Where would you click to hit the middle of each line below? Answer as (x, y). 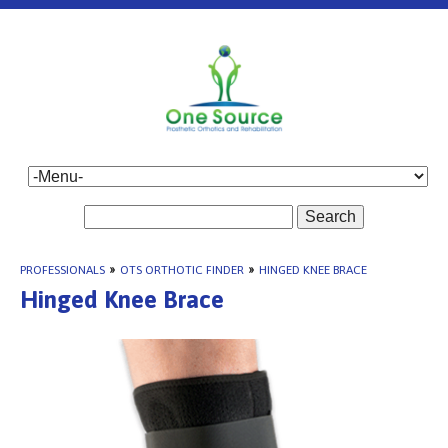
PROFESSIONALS (62, 270)
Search (330, 216)
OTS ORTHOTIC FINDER (182, 270)
